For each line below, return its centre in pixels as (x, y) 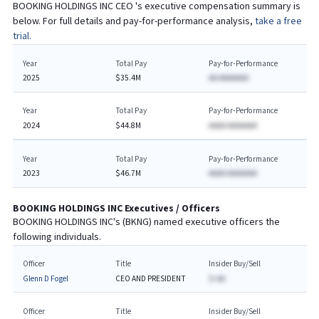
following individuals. (57, 237)
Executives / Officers (171, 208)
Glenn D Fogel (45, 278)
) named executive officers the (214, 222)
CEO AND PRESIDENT (151, 278)
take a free (278, 21)
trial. (22, 36)
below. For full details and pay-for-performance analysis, (134, 21)
